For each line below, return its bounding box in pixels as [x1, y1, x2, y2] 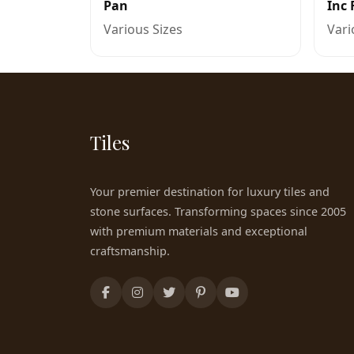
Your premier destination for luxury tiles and [90, 184, 330, 199]
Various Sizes [104, 21, 183, 38]
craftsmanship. [90, 243, 170, 258]
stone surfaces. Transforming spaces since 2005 [90, 204, 346, 219]
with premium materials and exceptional [90, 224, 307, 239]
